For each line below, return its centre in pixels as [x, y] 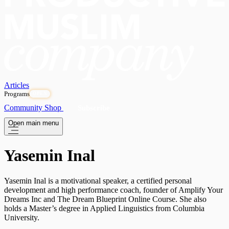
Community [24, 108]
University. [22, 217]
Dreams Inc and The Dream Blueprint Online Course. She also [105, 199]
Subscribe [94, 108]
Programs [17, 94]
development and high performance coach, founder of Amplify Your [113, 190]
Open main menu [33, 123]
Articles [17, 85]
